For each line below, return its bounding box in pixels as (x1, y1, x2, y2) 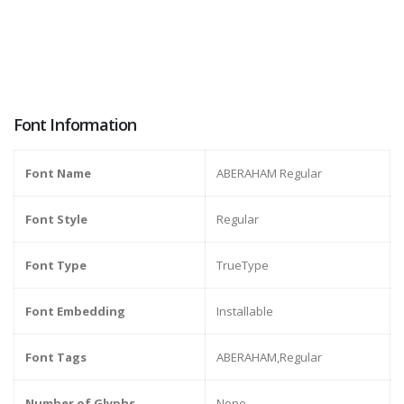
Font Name (25, 165, 91, 182)
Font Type (25, 257, 87, 274)
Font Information (14, 114, 137, 136)
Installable (216, 303, 273, 320)
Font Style (25, 211, 87, 228)
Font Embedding (25, 303, 125, 320)
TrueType (216, 257, 269, 274)
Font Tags (25, 349, 87, 366)
